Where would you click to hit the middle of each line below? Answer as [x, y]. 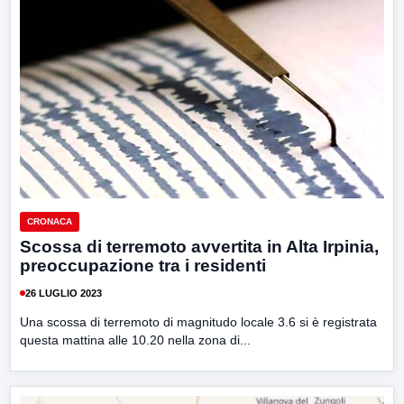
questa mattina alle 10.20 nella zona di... [135, 340]
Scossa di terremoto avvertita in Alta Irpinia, [199, 247]
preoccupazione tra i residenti [143, 266]
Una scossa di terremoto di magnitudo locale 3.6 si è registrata [198, 322]
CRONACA [50, 222]
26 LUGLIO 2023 [64, 293]
